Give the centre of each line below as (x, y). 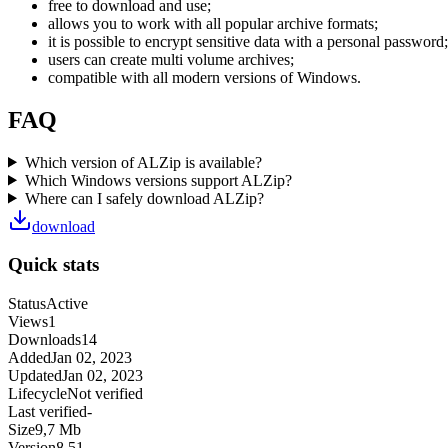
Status (27, 303)
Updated (35, 375)
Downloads (44, 339)
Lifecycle (37, 393)
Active (67, 303)
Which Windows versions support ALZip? (158, 180)
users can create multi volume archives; (171, 59)
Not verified (105, 393)
